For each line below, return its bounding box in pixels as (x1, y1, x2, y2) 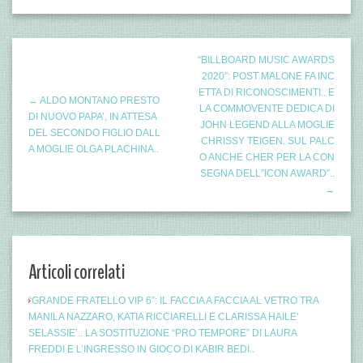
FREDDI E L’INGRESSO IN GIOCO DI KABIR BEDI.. (28, 343, 254, 355)
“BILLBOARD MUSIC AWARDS (198, 53, 335, 66)
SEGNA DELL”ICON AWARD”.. (200, 167, 335, 179)
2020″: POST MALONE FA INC (202, 70, 335, 82)
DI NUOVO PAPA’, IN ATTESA (28, 110, 157, 122)
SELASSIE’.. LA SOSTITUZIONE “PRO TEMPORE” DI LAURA (28, 327, 297, 339)
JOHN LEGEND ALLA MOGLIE (200, 118, 335, 130)
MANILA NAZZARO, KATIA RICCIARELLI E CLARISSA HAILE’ (28, 310, 299, 322)
